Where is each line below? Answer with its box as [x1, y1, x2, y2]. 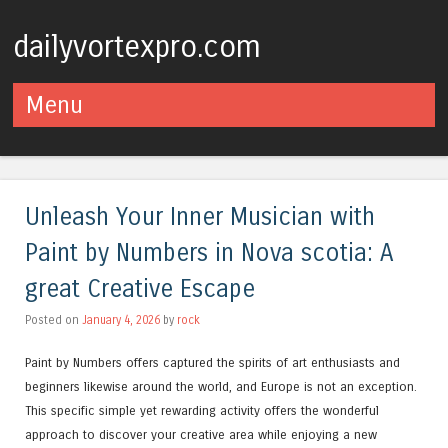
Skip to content [13, 128, 120, 148]
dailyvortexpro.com [13, 29, 262, 66]
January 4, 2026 [82, 312, 160, 327]
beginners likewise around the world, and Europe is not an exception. [25, 378, 417, 394]
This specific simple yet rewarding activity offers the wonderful [25, 402, 379, 418]
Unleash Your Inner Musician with [25, 202, 375, 232]
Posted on [25, 312, 82, 327]
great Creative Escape [25, 274, 255, 304]
